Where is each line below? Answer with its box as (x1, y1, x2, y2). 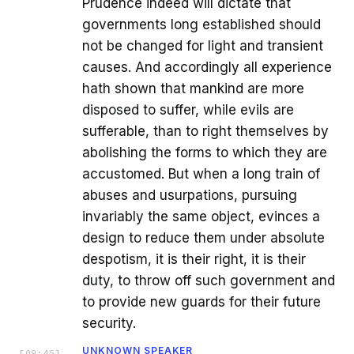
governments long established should (82, 17, 321, 33)
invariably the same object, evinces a (82, 209, 320, 225)
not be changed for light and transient (82, 38, 323, 55)
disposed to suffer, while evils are (82, 102, 294, 119)
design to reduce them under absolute (82, 230, 325, 247)
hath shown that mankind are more (82, 81, 304, 97)
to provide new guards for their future (82, 294, 321, 311)
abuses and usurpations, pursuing (82, 187, 297, 204)
